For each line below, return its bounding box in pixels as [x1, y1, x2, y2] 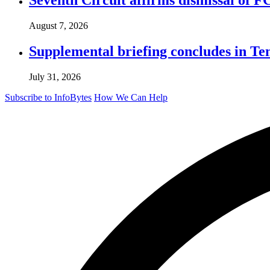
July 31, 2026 [29, 71, 81, 82]
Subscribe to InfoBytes [5, 92, 92, 102]
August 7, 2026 [29, 20, 88, 31]
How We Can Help [94, 92, 168, 102]
